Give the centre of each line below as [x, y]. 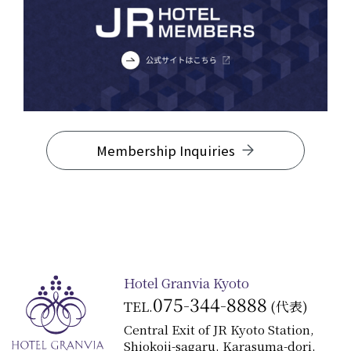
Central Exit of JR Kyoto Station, [219, 329]
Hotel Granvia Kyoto [187, 282]
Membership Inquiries [165, 150]
